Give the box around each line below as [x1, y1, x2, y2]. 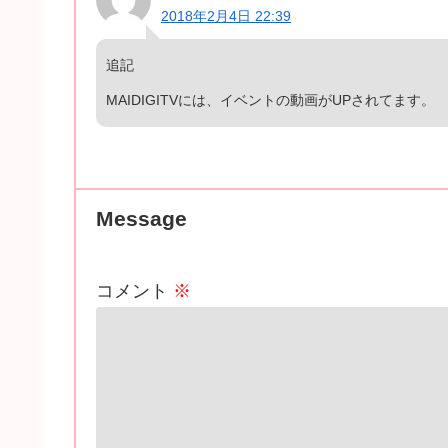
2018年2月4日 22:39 [161, 7, 291, 24]
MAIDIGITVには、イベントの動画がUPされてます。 [106, 91, 435, 108]
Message [96, 206, 187, 230]
